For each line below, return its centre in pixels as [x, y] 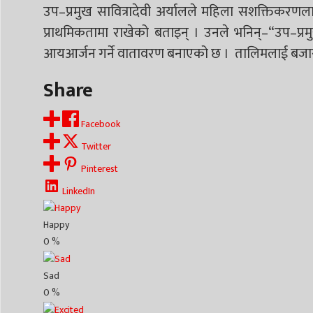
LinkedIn [79, 191]
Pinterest [100, 168]
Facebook [101, 124]
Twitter [96, 146]
